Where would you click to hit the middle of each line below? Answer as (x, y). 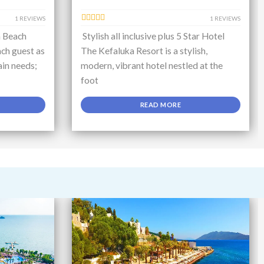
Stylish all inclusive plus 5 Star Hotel (153, 36)
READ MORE (161, 105)
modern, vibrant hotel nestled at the (152, 66)
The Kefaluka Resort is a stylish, (144, 51)
